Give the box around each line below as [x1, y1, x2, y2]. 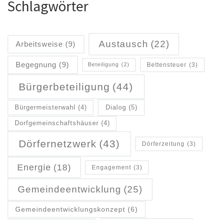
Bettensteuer [146, 61, 187, 68]
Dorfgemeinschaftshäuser [14, 120, 99, 127]
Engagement [91, 164, 131, 170]
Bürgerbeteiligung [19, 81, 110, 93]
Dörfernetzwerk [19, 138, 97, 150]
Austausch [98, 39, 148, 50]
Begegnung [16, 60, 57, 69]
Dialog [105, 104, 126, 111]
